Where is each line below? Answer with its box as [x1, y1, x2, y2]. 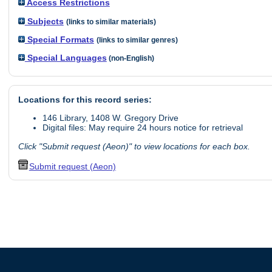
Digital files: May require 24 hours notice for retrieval [42, 123, 243, 133]
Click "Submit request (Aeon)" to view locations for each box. [18, 141, 250, 151]
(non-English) [106, 55, 154, 63]
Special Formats [24, 35, 94, 45]
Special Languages [24, 53, 107, 63]
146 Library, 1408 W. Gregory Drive [42, 113, 178, 123]
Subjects [24, 16, 64, 26]
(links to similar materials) [66, 18, 156, 25]
